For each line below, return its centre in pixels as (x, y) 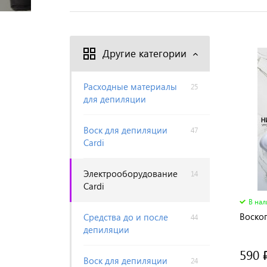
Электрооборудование (131, 173)
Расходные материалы (130, 86)
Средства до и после (126, 217)
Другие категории (145, 53)
